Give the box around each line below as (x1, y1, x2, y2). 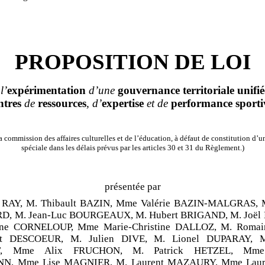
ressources (38, 97, 86, 110)
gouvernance (118, 84, 180, 97)
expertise (102, 97, 144, 110)
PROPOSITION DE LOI (14, 50, 251, 75)
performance (171, 97, 232, 110)
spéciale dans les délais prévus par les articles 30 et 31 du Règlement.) (21, 143, 244, 153)
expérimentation (7, 84, 86, 97)
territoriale (183, 84, 234, 97)
